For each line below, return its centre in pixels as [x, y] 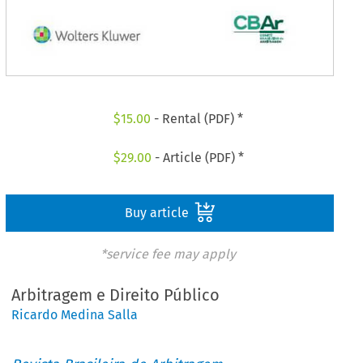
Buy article [158, 212]
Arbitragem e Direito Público [116, 295]
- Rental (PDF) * [197, 119]
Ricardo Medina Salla [75, 315]
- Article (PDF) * [197, 157]
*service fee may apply [168, 254]
